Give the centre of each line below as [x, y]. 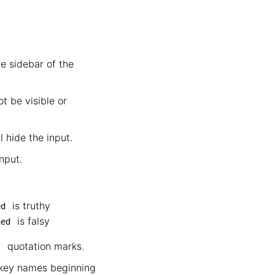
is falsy [32, 221]
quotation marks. [44, 246]
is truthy [30, 206]
